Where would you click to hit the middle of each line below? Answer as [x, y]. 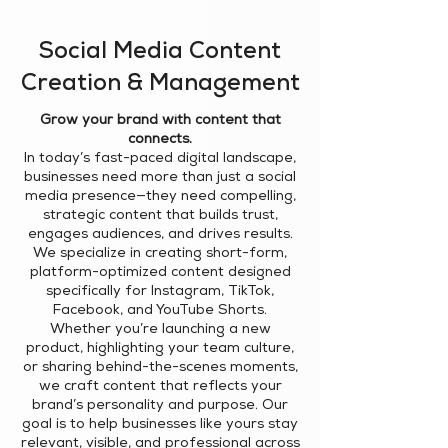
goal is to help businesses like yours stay [160, 425]
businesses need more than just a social [160, 178]
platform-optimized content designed [160, 273]
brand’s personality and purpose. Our [160, 406]
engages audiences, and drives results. [160, 235]
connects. [160, 140]
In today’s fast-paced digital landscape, [160, 159]
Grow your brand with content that [160, 121]
